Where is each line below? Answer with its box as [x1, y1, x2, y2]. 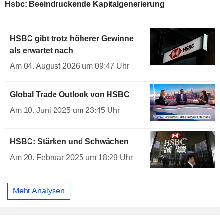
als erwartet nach [10, 46, 73, 55]
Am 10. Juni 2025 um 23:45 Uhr [10, 106, 120, 115]
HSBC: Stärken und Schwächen [10, 137, 129, 146]
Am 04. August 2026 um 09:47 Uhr [10, 62, 129, 71]
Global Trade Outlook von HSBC [10, 90, 130, 99]
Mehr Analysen [13, 187, 65, 195]
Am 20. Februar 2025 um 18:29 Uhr [10, 153, 133, 162]
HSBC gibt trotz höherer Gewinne [10, 34, 134, 43]
